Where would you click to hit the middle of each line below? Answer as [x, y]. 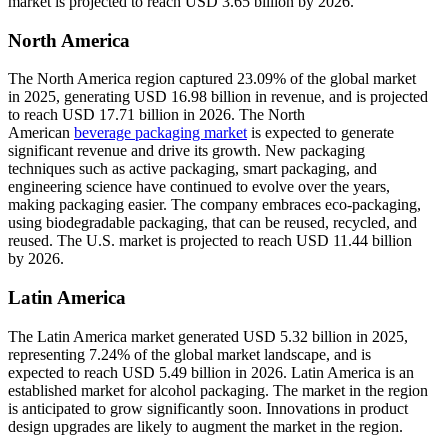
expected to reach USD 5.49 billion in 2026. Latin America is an [211, 372]
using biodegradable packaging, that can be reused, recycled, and [212, 223]
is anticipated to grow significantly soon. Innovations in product [208, 408]
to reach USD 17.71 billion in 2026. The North [156, 115]
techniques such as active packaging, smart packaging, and [192, 169]
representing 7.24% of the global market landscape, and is [189, 354]
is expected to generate [320, 133]
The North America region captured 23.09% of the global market [212, 79]
